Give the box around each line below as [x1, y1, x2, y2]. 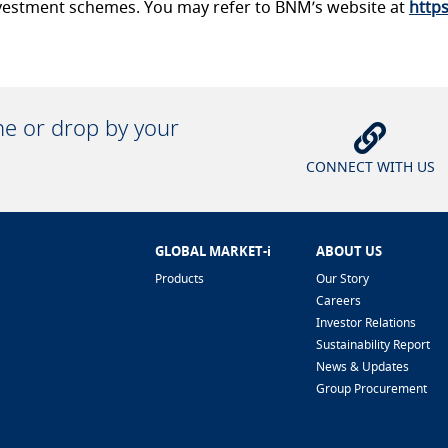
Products [155, 270, 204, 287]
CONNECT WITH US [305, 157, 435, 176]
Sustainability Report [316, 336, 431, 353]
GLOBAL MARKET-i [155, 242, 271, 260]
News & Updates [316, 358, 410, 375]
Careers [316, 292, 362, 309]
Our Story [316, 270, 370, 287]
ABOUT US [316, 242, 383, 260]
